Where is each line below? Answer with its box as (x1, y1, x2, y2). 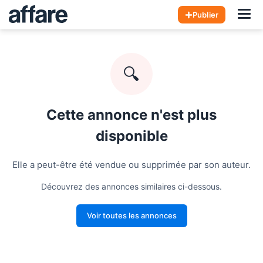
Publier (193, 9, 218, 19)
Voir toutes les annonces (86, 211, 177, 220)
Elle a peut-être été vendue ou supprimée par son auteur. (12, 159, 251, 170)
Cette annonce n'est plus (46, 106, 217, 123)
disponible (95, 127, 168, 144)
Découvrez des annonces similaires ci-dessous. (41, 181, 222, 191)
